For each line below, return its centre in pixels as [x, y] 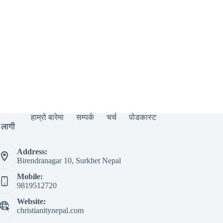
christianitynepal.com [50, 211]
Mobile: [30, 177]
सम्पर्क [85, 117]
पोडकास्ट [142, 117]
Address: [32, 152]
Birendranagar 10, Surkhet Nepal [69, 161]
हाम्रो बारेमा [47, 117]
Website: [31, 202]
